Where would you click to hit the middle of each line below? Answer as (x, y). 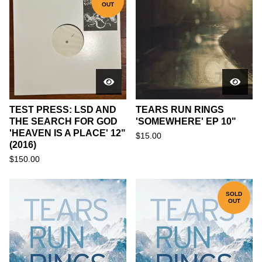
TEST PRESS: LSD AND (63, 110)
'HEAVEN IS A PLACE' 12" (68, 133)
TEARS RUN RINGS (180, 110)
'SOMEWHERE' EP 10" (186, 121)
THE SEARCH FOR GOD (63, 121)
